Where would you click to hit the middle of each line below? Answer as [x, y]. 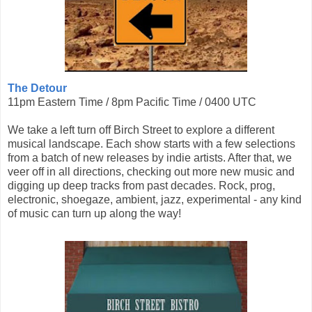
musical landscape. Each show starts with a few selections [151, 144]
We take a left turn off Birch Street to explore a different [141, 130]
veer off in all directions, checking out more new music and [151, 172]
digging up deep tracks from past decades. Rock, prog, [141, 186]
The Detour [37, 88]
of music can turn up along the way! [94, 214]
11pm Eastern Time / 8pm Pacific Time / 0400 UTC [132, 102]
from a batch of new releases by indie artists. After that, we [150, 158]
